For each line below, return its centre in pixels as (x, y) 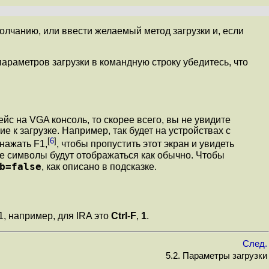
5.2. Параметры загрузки (215, 255)
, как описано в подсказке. (99, 166)
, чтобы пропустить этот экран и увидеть (145, 144)
